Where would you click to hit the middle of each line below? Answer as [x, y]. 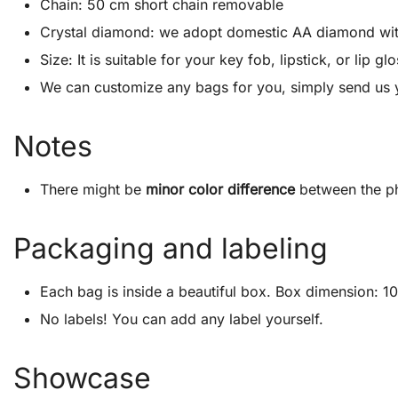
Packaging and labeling [171, 248]
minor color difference [220, 189]
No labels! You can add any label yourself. [182, 319]
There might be [93, 189]
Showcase [82, 378]
